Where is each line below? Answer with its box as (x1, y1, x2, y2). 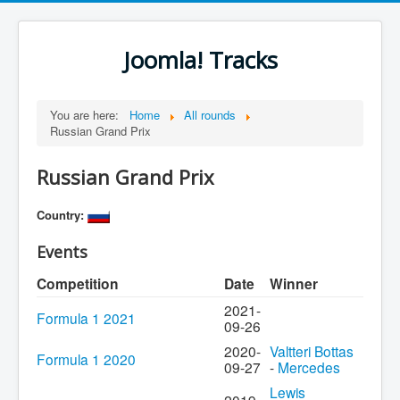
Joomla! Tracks (122, 45, 278, 76)
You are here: (50, 106, 126, 123)
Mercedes (278, 357, 340, 378)
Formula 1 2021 (37, 308, 136, 329)
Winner (270, 273, 318, 295)
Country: (37, 206, 84, 223)
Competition (37, 273, 119, 295)
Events (37, 241, 87, 263)
